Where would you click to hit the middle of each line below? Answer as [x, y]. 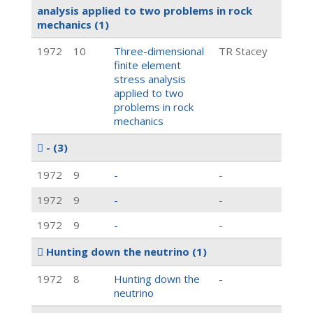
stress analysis [150, 79]
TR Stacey [243, 51]
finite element [147, 65]
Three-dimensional [159, 51]
